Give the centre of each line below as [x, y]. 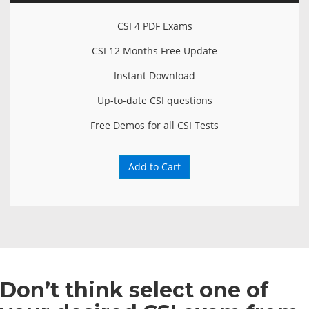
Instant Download [154, 76]
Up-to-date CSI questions [154, 100]
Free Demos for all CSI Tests [154, 125]
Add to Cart [154, 167]
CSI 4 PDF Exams [154, 26]
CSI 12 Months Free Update [154, 51]
